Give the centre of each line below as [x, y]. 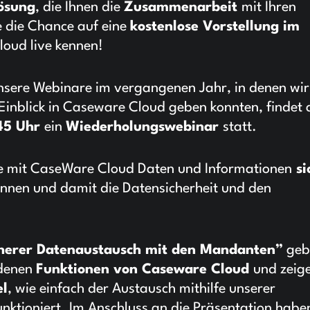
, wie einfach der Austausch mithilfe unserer [142, 290]
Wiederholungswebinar [144, 128]
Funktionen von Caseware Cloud [145, 270]
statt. [240, 128]
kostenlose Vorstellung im [215, 27]
